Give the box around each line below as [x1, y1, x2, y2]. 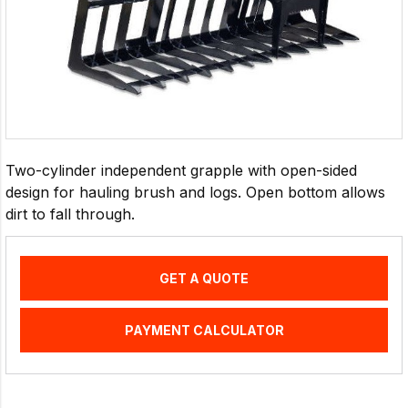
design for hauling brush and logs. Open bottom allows [5, 183, 385, 202]
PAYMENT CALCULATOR [124, 322, 284, 339]
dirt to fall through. [5, 205, 135, 224]
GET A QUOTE [159, 270, 249, 287]
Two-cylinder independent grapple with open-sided [5, 161, 357, 180]
